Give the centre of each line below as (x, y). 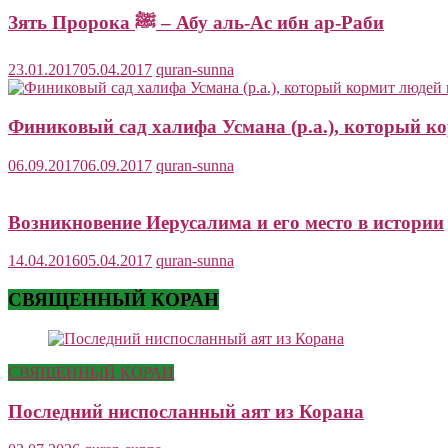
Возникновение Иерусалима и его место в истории (226, 222)
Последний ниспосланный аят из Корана (186, 411)
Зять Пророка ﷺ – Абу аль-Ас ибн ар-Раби (270, 22)
